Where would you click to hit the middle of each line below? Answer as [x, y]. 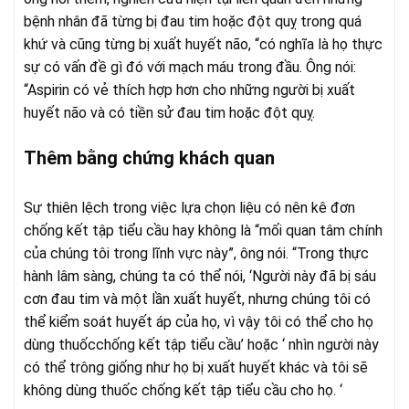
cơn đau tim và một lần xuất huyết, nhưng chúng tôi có [197, 299]
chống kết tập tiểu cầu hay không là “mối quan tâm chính [203, 230]
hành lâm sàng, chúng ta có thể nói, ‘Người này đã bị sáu [200, 276]
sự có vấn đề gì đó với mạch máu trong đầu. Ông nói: [190, 67]
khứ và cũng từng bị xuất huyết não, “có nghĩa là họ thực [203, 44]
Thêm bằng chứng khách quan [149, 157]
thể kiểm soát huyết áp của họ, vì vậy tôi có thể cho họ [199, 321]
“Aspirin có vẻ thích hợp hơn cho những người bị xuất [189, 89]
